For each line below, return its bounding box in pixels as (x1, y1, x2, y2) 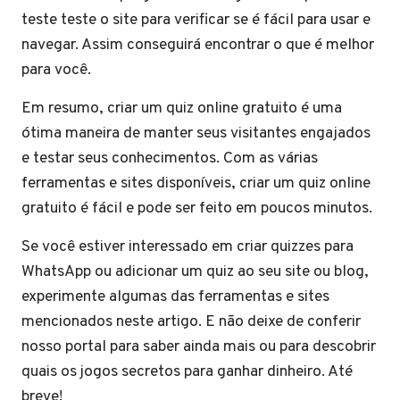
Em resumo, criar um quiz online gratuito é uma (21, 98, 342, 119)
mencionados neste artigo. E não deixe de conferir (21, 312, 361, 332)
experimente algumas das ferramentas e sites (21, 287, 329, 307)
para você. (21, 60, 91, 80)
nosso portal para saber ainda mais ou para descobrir (21, 337, 376, 357)
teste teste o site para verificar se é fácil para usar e (21, 10, 371, 30)
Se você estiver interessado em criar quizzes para (21, 237, 354, 257)
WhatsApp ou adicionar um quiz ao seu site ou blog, (21, 262, 369, 282)
